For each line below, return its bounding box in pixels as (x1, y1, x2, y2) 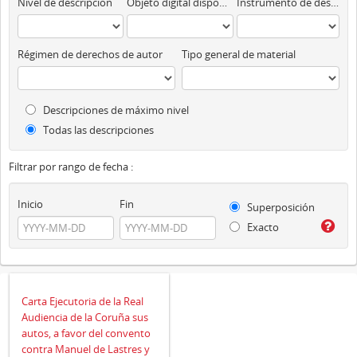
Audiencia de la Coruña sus (22, 309, 148, 324)
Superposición (245, 200, 316, 214)
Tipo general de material (182, 47, 296, 61)
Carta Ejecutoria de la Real (22, 293, 143, 308)
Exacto (245, 220, 280, 234)
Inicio (18, 196, 43, 211)
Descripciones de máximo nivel (41, 103, 189, 117)
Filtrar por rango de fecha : (9, 159, 133, 174)
